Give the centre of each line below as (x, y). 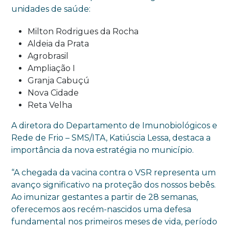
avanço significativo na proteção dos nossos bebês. (114, 185)
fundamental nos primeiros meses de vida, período (114, 222)
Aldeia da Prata (59, 44)
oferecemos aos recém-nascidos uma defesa (101, 210)
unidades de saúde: (51, 9)
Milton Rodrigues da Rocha (83, 32)
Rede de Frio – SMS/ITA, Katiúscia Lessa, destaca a (111, 138)
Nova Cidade (53, 93)
